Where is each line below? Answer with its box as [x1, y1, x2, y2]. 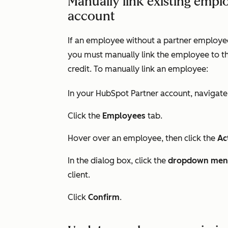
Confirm [88, 192, 120, 202]
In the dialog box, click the [68, 156, 168, 165]
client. [68, 170, 90, 180]
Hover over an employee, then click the [68, 133, 217, 143]
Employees [102, 111, 148, 121]
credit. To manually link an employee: [68, 64, 208, 74]
